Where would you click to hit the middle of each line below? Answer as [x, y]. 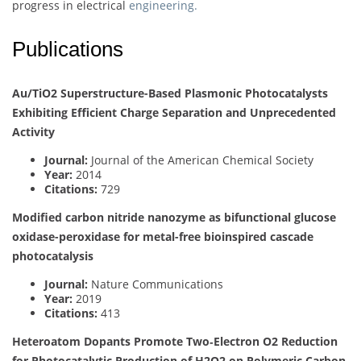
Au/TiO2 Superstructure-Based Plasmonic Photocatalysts [170, 93]
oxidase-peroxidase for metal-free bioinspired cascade [163, 236]
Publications [68, 49]
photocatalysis [53, 255]
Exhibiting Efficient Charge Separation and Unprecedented [174, 112]
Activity [33, 131]
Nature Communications [156, 284]
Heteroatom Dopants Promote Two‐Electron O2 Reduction [175, 341]
